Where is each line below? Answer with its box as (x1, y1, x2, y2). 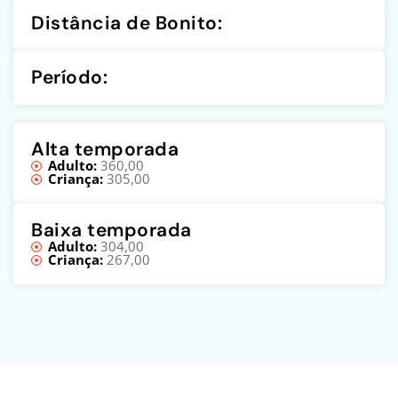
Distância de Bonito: (31, 11, 222, 36)
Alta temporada (31, 137, 179, 162)
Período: (31, 65, 107, 90)
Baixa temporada (31, 218, 192, 243)
